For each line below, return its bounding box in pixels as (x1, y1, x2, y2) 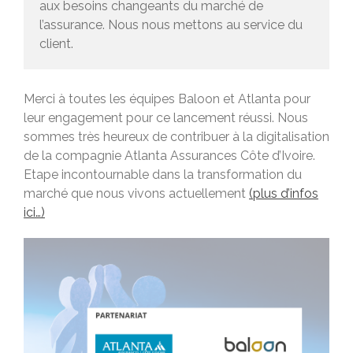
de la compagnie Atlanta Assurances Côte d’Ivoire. (24, 147, 315, 163)
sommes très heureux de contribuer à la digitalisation (24, 128, 329, 144)
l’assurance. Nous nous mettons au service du (39, 17, 303, 32)
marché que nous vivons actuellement (24, 185, 249, 201)
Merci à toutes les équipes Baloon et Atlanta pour (24, 91, 310, 106)
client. (39, 35, 76, 51)
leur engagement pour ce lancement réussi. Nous (24, 110, 308, 125)
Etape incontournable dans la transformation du (24, 166, 302, 182)
